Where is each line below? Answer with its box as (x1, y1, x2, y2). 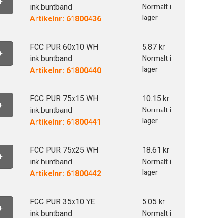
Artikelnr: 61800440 (29, 66, 101, 75)
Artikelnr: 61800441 (29, 117, 101, 127)
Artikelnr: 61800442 (29, 169, 101, 178)
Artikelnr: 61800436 (29, 14, 101, 23)
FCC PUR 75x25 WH (29, 145, 98, 155)
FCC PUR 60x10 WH (29, 42, 98, 52)
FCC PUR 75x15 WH (29, 94, 98, 103)
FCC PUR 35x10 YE (29, 197, 95, 206)
